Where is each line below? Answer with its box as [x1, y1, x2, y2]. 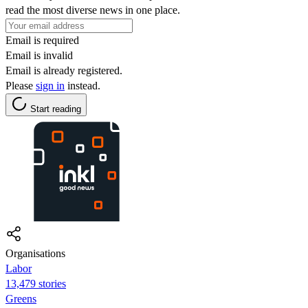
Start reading [30, 103, 81, 114]
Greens [5, 292, 36, 305]
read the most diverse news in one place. [5, 3, 180, 16]
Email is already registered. [5, 64, 122, 76]
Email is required [5, 34, 79, 46]
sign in [36, 79, 65, 91]
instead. [65, 79, 100, 91]
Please [5, 79, 36, 91]
